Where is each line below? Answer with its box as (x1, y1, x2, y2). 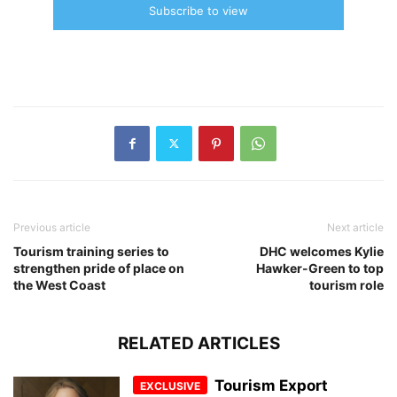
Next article (327, 220, 384, 234)
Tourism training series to (13, 243, 169, 259)
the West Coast (13, 276, 105, 292)
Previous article (13, 220, 90, 234)
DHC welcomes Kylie (260, 243, 384, 259)
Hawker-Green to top (256, 260, 384, 276)
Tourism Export (214, 376, 328, 394)
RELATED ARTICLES (117, 332, 280, 354)
